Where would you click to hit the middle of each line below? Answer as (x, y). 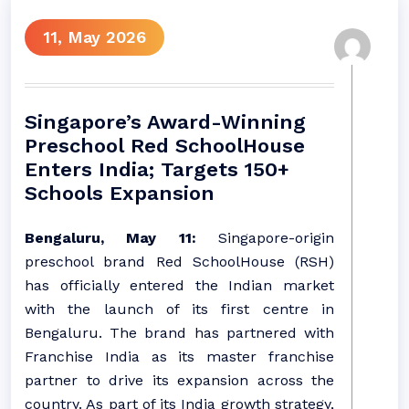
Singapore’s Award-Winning (165, 122)
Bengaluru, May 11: (121, 238)
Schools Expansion (120, 193)
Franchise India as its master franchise (179, 357)
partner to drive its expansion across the (179, 380)
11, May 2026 (94, 37)
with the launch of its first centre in (179, 309)
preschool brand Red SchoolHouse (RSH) (179, 262)
